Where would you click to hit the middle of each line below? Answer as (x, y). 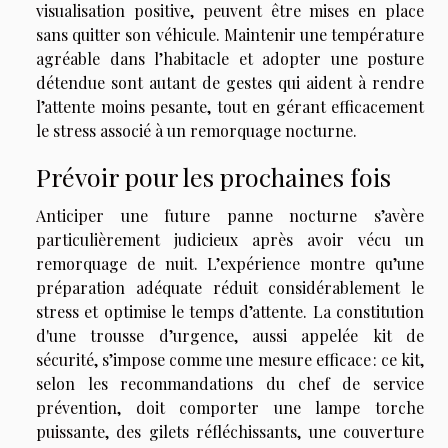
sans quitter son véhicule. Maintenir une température (230, 35)
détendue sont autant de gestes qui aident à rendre (230, 83)
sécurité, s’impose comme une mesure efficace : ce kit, (230, 360)
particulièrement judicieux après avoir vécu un (230, 240)
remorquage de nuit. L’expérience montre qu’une (230, 264)
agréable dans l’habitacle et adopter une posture (230, 59)
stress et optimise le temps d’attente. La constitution (230, 312)
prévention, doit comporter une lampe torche (230, 408)
